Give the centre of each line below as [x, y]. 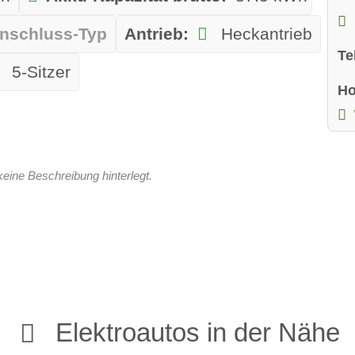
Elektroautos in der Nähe [198, 333]
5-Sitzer [39, 73]
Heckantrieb [264, 34]
